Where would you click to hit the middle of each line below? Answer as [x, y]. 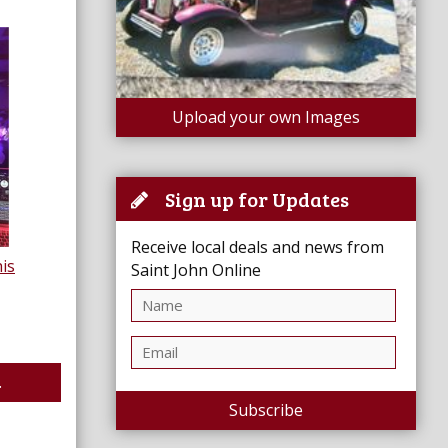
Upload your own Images [266, 117]
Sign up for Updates [251, 199]
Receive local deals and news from [257, 247]
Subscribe [266, 410]
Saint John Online [196, 270]
